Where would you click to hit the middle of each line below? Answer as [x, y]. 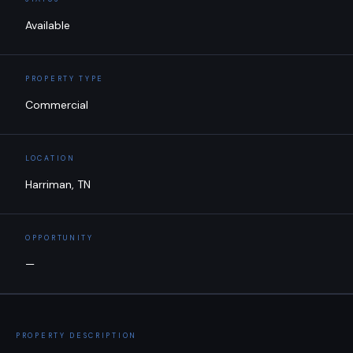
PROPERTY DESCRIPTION [77, 336]
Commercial [57, 105]
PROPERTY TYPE [65, 79]
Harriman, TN [58, 184]
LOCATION [50, 158]
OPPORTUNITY [59, 238]
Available [48, 25]
